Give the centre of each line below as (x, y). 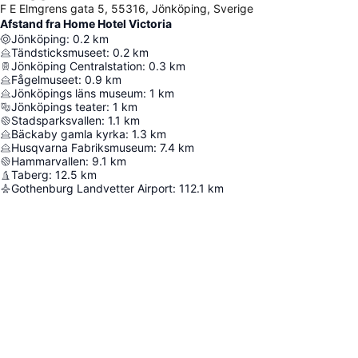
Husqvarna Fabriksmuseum (82, 148)
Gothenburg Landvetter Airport (92, 189)
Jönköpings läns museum (77, 93)
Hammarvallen (48, 161)
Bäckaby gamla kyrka (68, 134)
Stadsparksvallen (56, 121)
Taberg (30, 175)
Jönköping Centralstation (77, 66)
